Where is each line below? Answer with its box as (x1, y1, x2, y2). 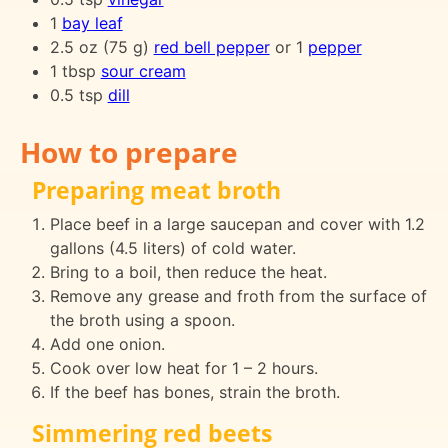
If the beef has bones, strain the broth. (49, 381, 340, 402)
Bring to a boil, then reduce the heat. (49, 261, 327, 282)
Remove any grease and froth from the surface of (49, 285, 427, 306)
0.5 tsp (49, 84, 108, 105)
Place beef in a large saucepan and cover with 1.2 (49, 213, 425, 234)
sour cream (100, 60, 186, 81)
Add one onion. (49, 333, 165, 354)
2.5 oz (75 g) (49, 36, 154, 57)
